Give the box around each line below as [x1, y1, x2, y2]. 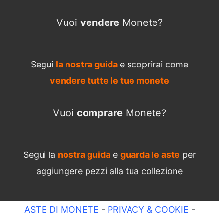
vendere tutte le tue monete [50, 75, 169, 86]
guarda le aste [120, 149, 180, 160]
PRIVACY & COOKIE [105, 204, 189, 215]
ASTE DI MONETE [24, 204, 99, 215]
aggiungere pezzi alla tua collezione [36, 165, 183, 176]
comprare [77, 107, 123, 119]
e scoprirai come [120, 59, 188, 70]
